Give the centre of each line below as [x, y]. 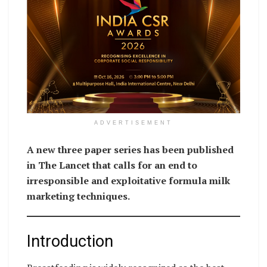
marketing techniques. [78, 196]
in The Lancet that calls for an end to [112, 165]
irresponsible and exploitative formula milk [128, 181]
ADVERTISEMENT [133, 123]
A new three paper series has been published [130, 150]
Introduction [70, 241]
